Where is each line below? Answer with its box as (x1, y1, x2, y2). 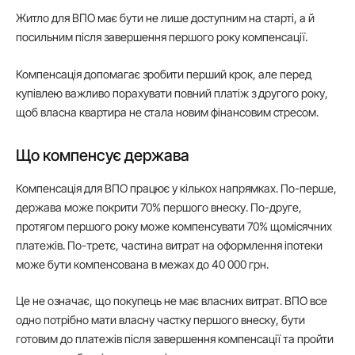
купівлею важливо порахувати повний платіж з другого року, (16, 86, 328, 100)
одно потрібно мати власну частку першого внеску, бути (16, 313, 305, 327)
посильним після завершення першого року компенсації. (16, 30, 307, 44)
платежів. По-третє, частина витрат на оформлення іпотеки (16, 238, 323, 252)
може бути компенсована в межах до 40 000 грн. (16, 257, 269, 271)
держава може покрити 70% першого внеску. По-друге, (16, 200, 302, 214)
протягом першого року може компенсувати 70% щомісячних (16, 219, 332, 233)
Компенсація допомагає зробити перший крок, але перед (16, 67, 311, 81)
